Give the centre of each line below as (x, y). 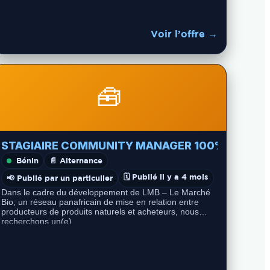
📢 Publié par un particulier (59, 178)
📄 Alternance (76, 160)
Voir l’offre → (184, 33)
